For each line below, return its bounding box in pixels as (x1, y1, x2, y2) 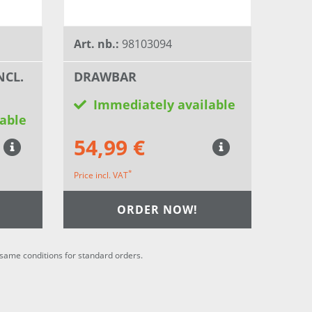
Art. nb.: (74, 36, 122, 52)
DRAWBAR (74, 68, 136, 86)
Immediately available (93, 96, 235, 114)
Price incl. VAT (74, 169, 128, 182)
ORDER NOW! (117, 201, 198, 217)
